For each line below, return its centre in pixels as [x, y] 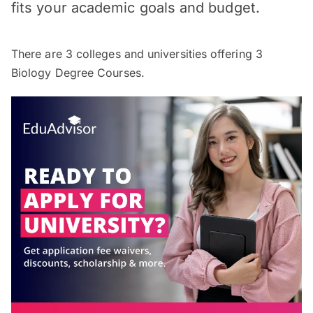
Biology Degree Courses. [78, 73]
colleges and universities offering [164, 54]
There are [38, 54]
